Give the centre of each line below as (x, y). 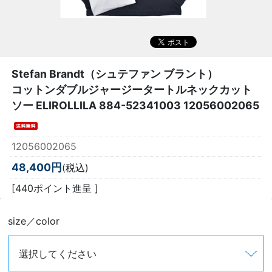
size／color (34, 221)
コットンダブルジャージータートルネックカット (132, 90)
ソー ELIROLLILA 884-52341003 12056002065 (135, 106)
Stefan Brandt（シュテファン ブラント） (115, 74)
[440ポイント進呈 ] (55, 188)
